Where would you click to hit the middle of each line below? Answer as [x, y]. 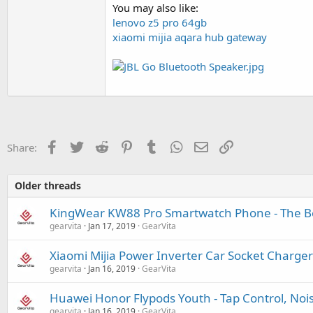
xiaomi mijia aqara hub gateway [190, 37]
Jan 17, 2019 [112, 226]
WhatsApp [210, 146]
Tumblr [177, 146]
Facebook [83, 146]
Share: [22, 147]
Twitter [102, 146]
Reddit [125, 146]
